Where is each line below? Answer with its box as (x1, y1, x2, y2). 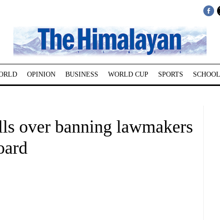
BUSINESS (65, 71, 98, 78)
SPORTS (158, 71, 183, 78)
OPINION (27, 71, 55, 78)
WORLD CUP (108, 71, 148, 78)
